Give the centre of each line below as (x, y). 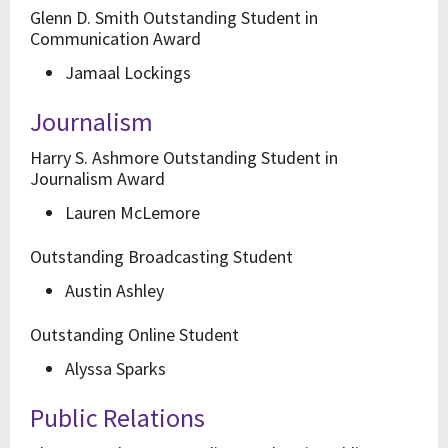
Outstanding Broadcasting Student (161, 256)
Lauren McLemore (132, 212)
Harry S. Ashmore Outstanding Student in (184, 157)
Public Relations (117, 417)
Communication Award (115, 38)
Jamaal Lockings (128, 72)
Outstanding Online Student (134, 334)
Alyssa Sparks (115, 368)
